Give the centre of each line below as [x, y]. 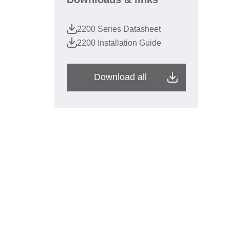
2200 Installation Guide [119, 43]
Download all [120, 77]
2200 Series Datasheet [119, 29]
